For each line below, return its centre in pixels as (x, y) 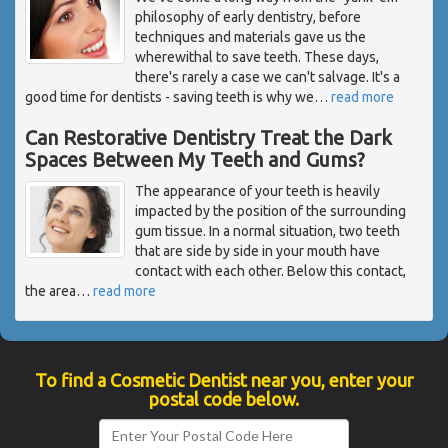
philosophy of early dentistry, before (248, 16)
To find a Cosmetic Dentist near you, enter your (224, 379)
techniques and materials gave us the (250, 36)
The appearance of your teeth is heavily (257, 190)
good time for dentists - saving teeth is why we (169, 96)
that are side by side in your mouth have (257, 250)
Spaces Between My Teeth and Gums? (195, 159)
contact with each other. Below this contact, (270, 270)
